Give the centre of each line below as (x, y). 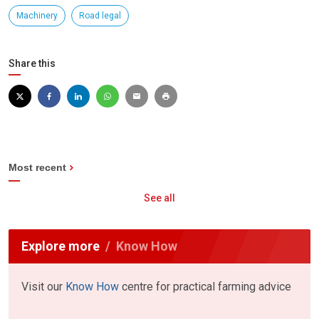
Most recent (37, 167)
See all (159, 198)
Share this (32, 63)
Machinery (37, 15)
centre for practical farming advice (205, 286)
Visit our (43, 286)
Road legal (100, 15)
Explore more (61, 246)
